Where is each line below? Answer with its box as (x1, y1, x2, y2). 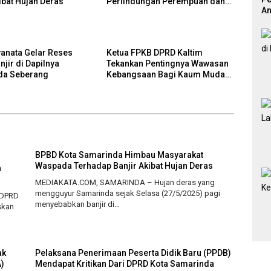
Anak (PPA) (106, 7, 149, 18)
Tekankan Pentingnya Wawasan (106, 59, 229, 69)
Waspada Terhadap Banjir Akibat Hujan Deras (34, 161, 213, 171)
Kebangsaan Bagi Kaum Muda (106, 70, 225, 80)
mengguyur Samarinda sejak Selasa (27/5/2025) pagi (34, 189, 220, 198)
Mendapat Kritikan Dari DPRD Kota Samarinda (34, 259, 214, 269)
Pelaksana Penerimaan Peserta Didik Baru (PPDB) (34, 248, 231, 258)
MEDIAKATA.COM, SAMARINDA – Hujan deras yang (34, 178, 215, 188)
